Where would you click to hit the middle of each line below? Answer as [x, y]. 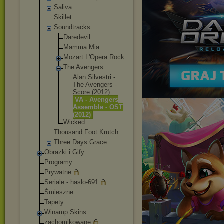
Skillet [63, 17]
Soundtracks [72, 27]
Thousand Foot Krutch [86, 132]
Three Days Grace [80, 142]
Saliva [63, 7]
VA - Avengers [97, 100]
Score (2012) [91, 92]
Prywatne [58, 172]
